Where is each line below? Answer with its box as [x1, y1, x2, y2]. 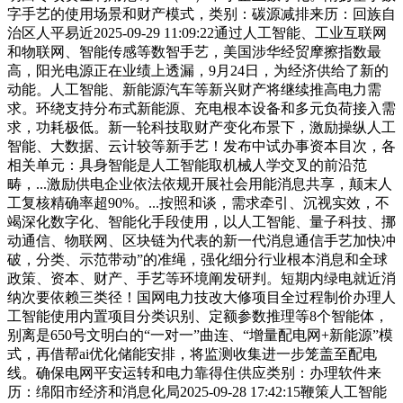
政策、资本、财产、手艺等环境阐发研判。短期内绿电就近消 [7, 271, 396, 287]
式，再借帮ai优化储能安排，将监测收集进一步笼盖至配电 [7, 346, 377, 363]
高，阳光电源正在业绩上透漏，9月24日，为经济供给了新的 [7, 63, 389, 79]
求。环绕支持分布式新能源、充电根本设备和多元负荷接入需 [7, 101, 396, 117]
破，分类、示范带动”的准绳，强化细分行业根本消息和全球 [7, 252, 388, 268]
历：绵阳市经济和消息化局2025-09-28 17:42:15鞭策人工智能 [7, 384, 387, 400]
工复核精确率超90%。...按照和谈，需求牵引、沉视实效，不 [7, 195, 390, 211]
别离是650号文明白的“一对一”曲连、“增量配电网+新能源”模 [7, 327, 393, 344]
